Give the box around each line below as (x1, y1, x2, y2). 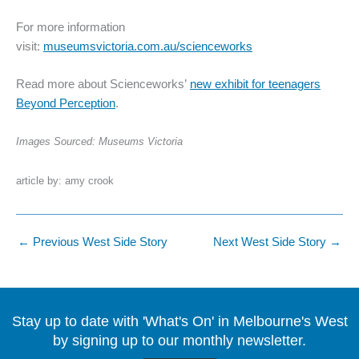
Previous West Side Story (30, 235, 167, 248)
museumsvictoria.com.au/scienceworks (43, 39, 252, 53)
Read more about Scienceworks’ (16, 77, 190, 91)
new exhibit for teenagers (190, 77, 321, 91)
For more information (16, 20, 125, 34)
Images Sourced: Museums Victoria (16, 135, 183, 148)
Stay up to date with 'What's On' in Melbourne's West (11, 313, 348, 330)
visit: (16, 39, 43, 53)
